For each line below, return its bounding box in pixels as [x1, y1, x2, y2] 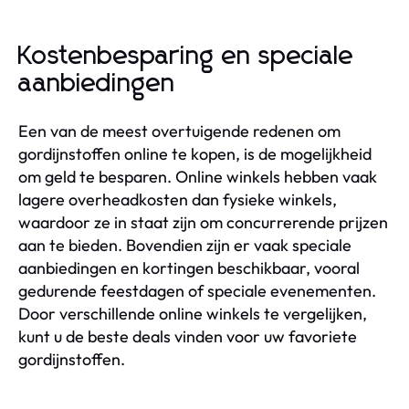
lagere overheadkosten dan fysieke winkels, [18, 188, 337, 210]
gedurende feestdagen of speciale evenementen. [18, 279, 376, 301]
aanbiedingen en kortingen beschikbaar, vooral [18, 257, 360, 278]
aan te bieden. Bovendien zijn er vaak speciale [18, 234, 351, 256]
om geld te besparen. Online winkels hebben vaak [18, 165, 377, 187]
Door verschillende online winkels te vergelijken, [18, 302, 367, 324]
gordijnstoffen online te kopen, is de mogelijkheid [18, 142, 372, 164]
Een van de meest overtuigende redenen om [18, 120, 341, 142]
